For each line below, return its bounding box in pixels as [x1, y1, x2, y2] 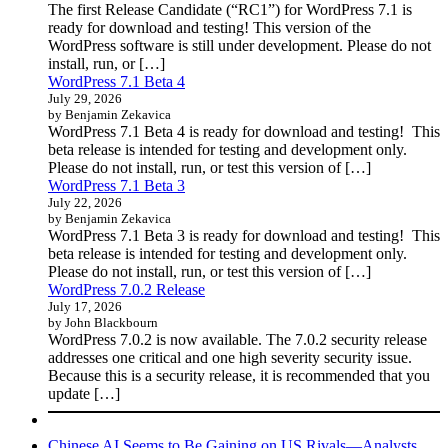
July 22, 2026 [48, 195, 122, 211]
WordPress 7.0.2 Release [48, 281, 205, 299]
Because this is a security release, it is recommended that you [48, 367, 430, 385]
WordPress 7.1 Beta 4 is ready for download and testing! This [48, 123, 440, 141]
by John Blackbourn [48, 315, 158, 331]
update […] [48, 385, 120, 403]
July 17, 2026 [48, 299, 122, 315]
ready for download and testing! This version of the [48, 19, 371, 37]
